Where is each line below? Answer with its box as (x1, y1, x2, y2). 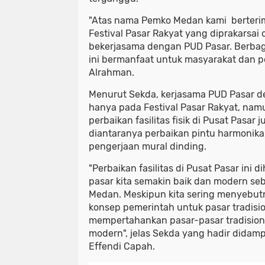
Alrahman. (89, 66, 137, 78)
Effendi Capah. (89, 240, 155, 252)
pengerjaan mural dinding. (89, 140, 206, 152)
